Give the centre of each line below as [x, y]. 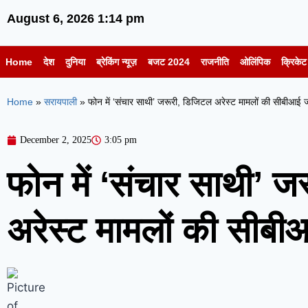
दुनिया [75, 62]
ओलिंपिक [255, 62]
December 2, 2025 [56, 140]
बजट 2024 [169, 62]
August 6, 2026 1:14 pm [76, 18]
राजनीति [215, 62]
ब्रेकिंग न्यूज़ [117, 62]
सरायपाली [60, 102]
